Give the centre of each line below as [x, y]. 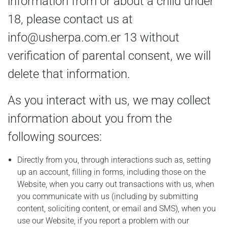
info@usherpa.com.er [64, 37]
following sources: [55, 137]
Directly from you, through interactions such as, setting [114, 160]
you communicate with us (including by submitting [108, 196]
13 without [150, 37]
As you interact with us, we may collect [109, 100]
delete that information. [69, 74]
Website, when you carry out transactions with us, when [116, 184]
